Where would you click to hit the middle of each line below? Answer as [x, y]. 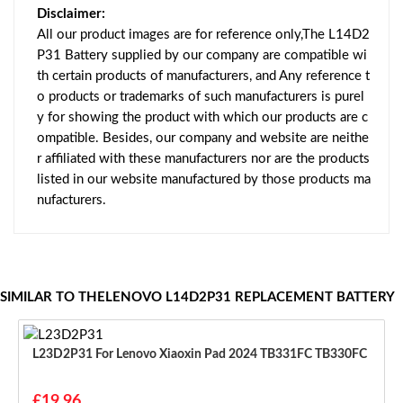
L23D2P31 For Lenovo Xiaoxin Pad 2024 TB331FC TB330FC [231, 355]
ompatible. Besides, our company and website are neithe [203, 139]
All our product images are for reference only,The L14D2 [203, 35]
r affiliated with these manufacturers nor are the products [203, 159]
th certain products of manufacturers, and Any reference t [203, 76]
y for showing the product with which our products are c [202, 118]
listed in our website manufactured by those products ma [204, 180]
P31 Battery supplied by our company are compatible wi [202, 56]
